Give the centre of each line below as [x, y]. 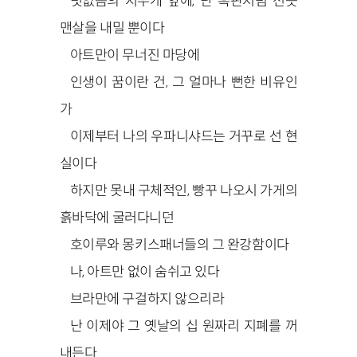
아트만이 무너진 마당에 [135, 55]
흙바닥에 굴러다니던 [117, 217]
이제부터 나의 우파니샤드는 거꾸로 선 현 [184, 136]
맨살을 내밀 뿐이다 [112, 27]
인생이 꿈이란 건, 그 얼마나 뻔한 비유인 [184, 82]
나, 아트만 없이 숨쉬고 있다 [145, 271]
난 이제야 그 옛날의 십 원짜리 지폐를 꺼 [184, 326]
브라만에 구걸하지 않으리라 [147, 298]
